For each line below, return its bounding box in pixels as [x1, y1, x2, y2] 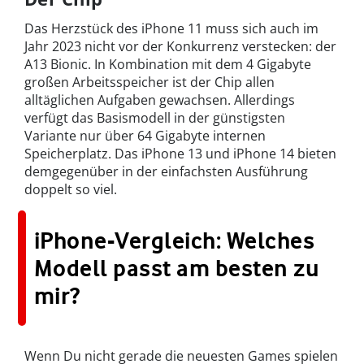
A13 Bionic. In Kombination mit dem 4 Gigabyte [24, 54, 311, 73]
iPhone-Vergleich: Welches [34, 226, 314, 254]
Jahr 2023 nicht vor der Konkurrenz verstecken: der [24, 37, 336, 55]
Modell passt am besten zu [34, 253, 320, 282]
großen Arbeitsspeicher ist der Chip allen [24, 72, 275, 91]
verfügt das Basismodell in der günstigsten [24, 108, 285, 127]
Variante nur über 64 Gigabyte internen [24, 126, 266, 145]
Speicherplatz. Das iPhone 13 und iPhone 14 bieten [24, 144, 336, 162]
